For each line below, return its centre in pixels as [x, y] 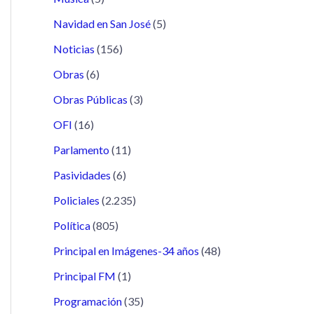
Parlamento [81, 149]
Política [72, 225]
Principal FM [84, 275]
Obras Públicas [90, 99]
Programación [88, 301]
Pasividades [82, 175]
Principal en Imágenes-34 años [126, 250]
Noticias [74, 48]
